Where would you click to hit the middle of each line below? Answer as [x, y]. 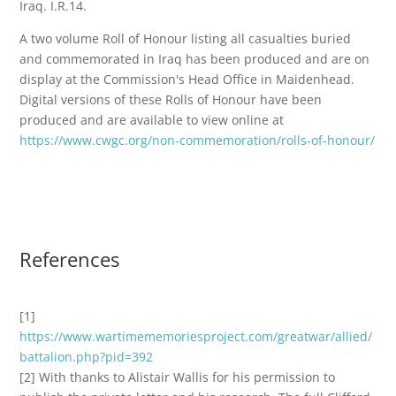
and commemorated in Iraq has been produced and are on [195, 59]
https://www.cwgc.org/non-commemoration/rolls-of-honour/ [198, 140]
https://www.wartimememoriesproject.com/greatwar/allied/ [196, 336]
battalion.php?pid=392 [87, 357]
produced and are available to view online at [152, 120]
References [70, 259]
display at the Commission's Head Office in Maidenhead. [187, 79]
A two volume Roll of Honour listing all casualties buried [186, 38]
